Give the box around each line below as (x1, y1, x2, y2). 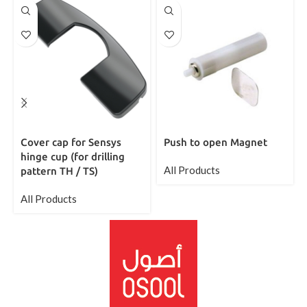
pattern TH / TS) (21, 165, 98, 177)
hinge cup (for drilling (21, 151, 125, 163)
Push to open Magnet (164, 136, 267, 149)
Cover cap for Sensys (21, 136, 121, 149)
